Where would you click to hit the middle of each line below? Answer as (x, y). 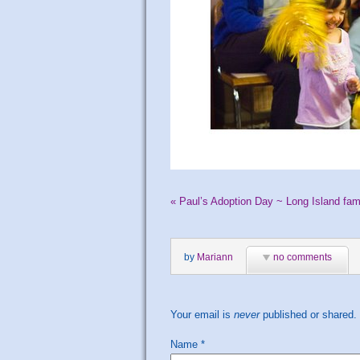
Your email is (202, 314)
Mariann (215, 257)
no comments (303, 257)
